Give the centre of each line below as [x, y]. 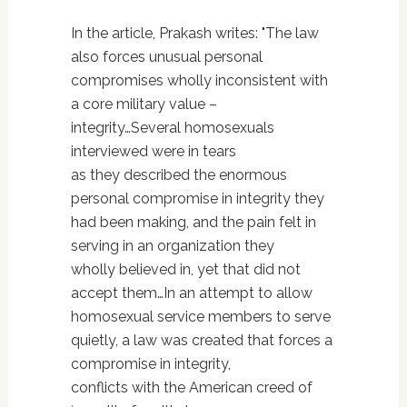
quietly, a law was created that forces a [201, 340]
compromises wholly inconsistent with [199, 80]
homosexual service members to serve [200, 317]
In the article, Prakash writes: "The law [194, 33]
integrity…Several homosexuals [172, 128]
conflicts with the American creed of [191, 387]
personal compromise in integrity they [197, 199]
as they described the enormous [179, 175]
